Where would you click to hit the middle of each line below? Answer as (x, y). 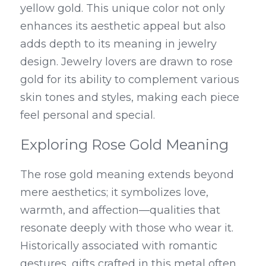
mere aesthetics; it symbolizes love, (114, 192)
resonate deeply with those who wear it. (127, 228)
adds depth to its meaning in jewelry (118, 44)
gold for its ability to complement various (130, 80)
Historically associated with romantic (119, 246)
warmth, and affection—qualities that (120, 210)
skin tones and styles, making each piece (130, 97)
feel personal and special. (88, 115)
